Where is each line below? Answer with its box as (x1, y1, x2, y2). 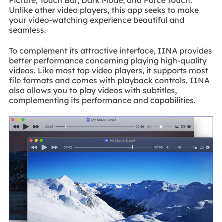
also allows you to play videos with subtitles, (8, 85, 177, 96)
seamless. (8, 24, 46, 35)
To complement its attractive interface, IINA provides (8, 46, 212, 56)
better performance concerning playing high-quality (8, 55, 207, 66)
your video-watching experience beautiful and (8, 14, 184, 25)
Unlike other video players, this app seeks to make (8, 4, 199, 15)
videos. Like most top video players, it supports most (8, 65, 208, 76)
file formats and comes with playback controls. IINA (8, 75, 210, 86)
